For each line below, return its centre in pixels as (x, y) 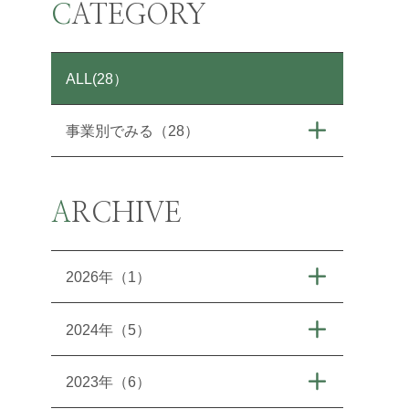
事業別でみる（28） (133, 131)
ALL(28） (97, 78)
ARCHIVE (126, 214)
